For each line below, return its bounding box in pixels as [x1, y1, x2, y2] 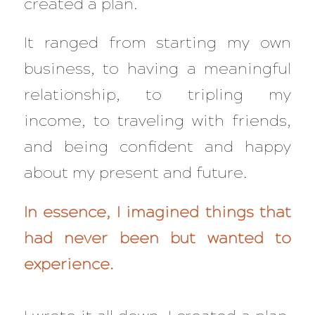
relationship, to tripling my [23, 85, 292, 105]
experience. [23, 255, 113, 274]
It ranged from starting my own [23, 33, 292, 53]
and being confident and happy [23, 137, 292, 157]
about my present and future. [23, 163, 247, 183]
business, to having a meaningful [23, 59, 292, 79]
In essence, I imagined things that [23, 202, 292, 221]
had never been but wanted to [23, 229, 292, 247]
